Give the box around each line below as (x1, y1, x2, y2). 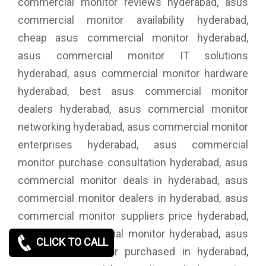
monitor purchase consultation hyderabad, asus (18, 156, 248, 169)
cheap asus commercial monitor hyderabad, (18, 31, 248, 44)
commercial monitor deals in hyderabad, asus (18, 173, 248, 186)
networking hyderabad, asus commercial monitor (18, 120, 248, 133)
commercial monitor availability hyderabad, (18, 13, 248, 26)
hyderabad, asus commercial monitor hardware (18, 66, 248, 80)
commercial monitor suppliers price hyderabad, (18, 209, 248, 222)
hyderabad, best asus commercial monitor (18, 84, 248, 97)
